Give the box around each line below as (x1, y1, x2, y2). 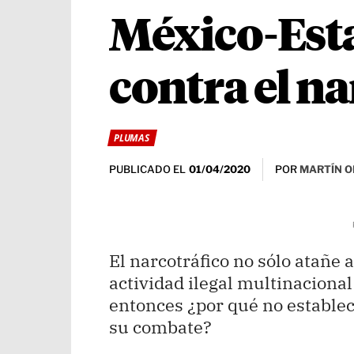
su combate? (109, 314, 212, 338)
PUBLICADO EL (109, 162, 186, 175)
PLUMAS (114, 130, 149, 145)
